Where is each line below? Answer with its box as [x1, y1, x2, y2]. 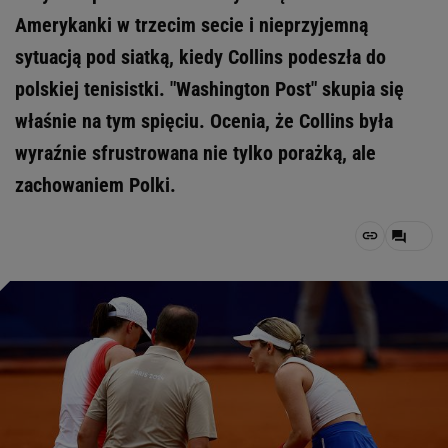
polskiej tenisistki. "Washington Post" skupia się [15, 77, 404, 101]
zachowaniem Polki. [15, 173, 176, 197]
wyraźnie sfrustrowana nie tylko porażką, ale [15, 141, 376, 165]
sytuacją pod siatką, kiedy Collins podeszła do [15, 45, 386, 69]
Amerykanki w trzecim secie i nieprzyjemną [15, 13, 368, 37]
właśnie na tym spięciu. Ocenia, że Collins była [15, 109, 393, 133]
